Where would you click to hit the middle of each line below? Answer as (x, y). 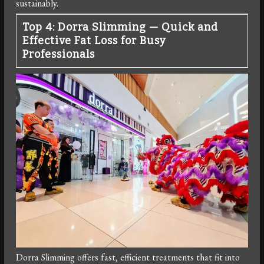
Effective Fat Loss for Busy (95, 41)
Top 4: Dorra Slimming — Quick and (121, 27)
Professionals (59, 55)
